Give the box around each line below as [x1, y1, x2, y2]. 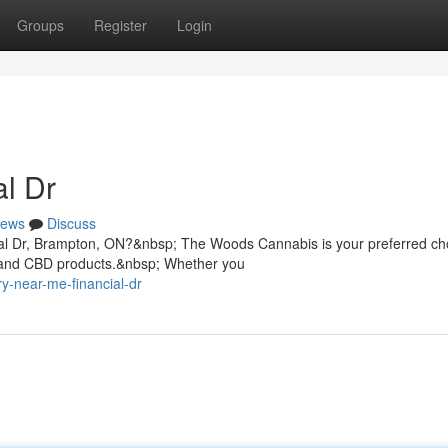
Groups [17, 15, 64, 35]
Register [94, 15, 147, 35]
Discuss [47, 213, 96, 233]
